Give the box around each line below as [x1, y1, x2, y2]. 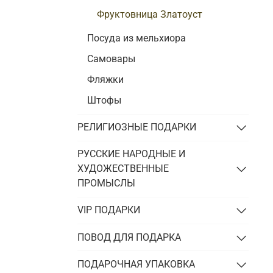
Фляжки [87, 73, 124, 85]
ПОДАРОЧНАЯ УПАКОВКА [77, 258, 196, 270]
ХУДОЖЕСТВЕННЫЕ [77, 163, 169, 175]
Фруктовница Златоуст [97, 8, 203, 20]
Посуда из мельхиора [87, 32, 186, 44]
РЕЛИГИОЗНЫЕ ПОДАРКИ [77, 121, 197, 133]
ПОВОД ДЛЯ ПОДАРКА [77, 231, 182, 243]
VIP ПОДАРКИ [77, 204, 141, 216]
